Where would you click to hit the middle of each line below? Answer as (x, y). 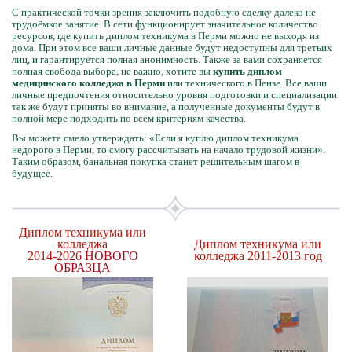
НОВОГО (111, 256)
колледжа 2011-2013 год (258, 256)
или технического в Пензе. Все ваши (246, 83)
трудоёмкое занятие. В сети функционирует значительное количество (165, 24)
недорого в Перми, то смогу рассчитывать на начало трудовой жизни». (169, 150)
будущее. (32, 173)
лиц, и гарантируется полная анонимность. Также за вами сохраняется (167, 59)
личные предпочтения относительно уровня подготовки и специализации (174, 95)
